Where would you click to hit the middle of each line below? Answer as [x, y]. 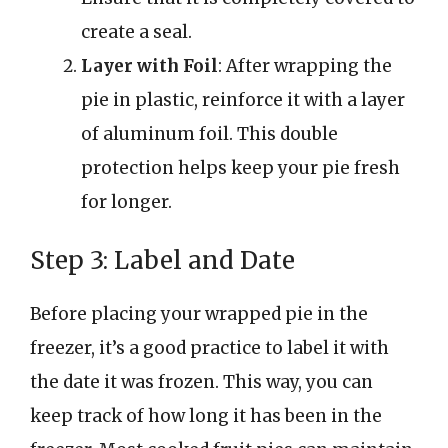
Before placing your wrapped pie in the [199, 314]
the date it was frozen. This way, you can [201, 382]
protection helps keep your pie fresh [240, 167]
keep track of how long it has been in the [206, 416]
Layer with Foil [149, 65]
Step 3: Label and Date [162, 260]
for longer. [126, 201]
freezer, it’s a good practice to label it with [209, 348]
